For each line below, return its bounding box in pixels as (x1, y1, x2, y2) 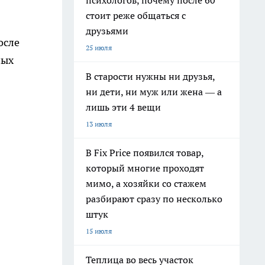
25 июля (86, 43, 112, 52)
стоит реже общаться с (86, 9, 186, 21)
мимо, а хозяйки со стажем (86, 177, 206, 189)
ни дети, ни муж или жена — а (86, 86, 222, 98)
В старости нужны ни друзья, (86, 70, 215, 82)
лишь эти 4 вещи (86, 101, 161, 113)
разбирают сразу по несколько (86, 193, 222, 205)
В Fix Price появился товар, (86, 147, 204, 159)
